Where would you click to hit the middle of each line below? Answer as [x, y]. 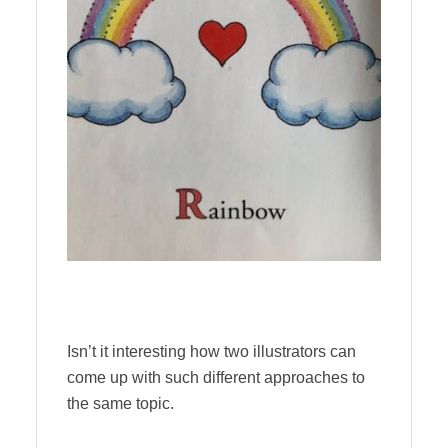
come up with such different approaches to [216, 377]
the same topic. [120, 403]
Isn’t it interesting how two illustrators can [211, 351]
